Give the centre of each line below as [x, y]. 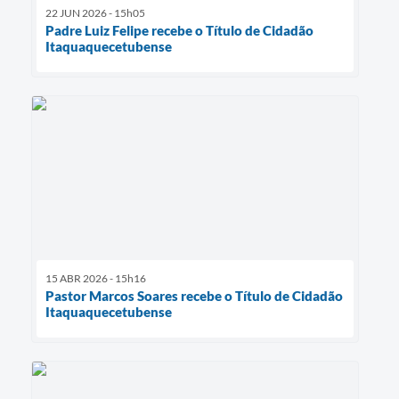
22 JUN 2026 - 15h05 [95, 12]
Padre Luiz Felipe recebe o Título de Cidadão [179, 30]
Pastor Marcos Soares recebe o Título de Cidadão [194, 296]
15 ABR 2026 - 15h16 [96, 279]
